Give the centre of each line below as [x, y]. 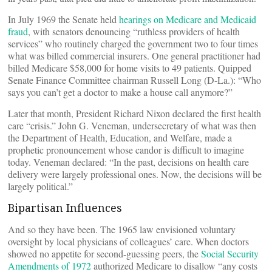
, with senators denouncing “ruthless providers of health [134, 31]
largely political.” [40, 186]
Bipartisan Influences [65, 208]
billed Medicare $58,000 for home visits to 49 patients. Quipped [130, 68]
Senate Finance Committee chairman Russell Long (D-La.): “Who [134, 80]
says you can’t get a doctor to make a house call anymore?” [120, 92]
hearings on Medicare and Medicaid [188, 19]
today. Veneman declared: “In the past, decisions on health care [128, 162]
